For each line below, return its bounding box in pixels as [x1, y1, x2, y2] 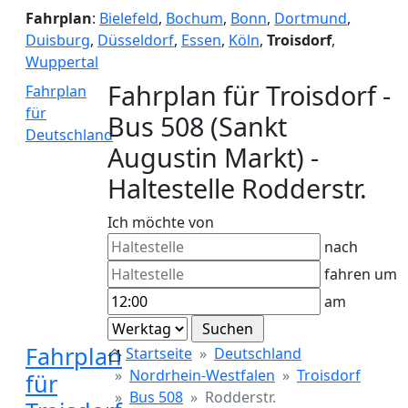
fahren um [321, 264, 397, 284]
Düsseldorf [97, 30, 174, 50]
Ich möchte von [107, 212, 214, 232]
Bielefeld [99, 8, 158, 28]
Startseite [126, 343, 192, 363]
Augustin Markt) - [107, 139, 319, 175]
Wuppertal [25, 52, 98, 72]
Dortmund [274, 8, 347, 28]
